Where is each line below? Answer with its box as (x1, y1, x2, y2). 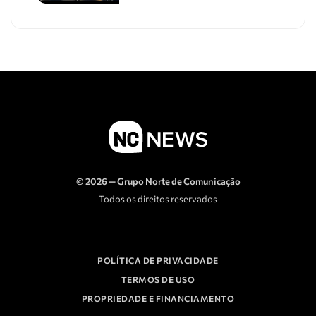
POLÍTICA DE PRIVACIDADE (97, 255, 219, 266)
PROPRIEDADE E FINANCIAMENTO (81, 293, 235, 304)
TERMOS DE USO (121, 274, 195, 285)
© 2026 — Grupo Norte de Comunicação (75, 176, 241, 188)
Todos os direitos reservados (99, 193, 217, 205)
